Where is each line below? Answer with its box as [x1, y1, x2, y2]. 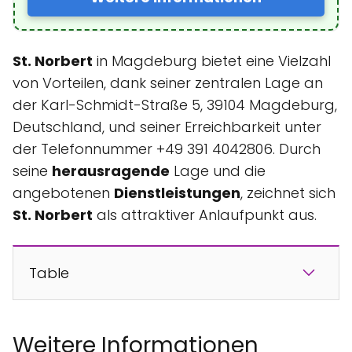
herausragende [52, 160, 170, 181]
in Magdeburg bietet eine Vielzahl [93, 50, 331, 71]
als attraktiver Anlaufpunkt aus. [93, 204, 317, 225]
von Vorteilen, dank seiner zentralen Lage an [13, 72, 323, 93]
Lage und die [170, 160, 266, 181]
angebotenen [13, 182, 114, 203]
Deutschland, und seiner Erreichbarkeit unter [13, 116, 321, 137]
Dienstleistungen [114, 182, 240, 203]
